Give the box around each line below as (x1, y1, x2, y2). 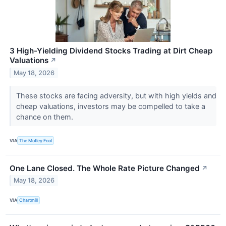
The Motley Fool (19, 138, 52, 143)
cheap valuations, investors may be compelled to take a (16, 102, 205, 111)
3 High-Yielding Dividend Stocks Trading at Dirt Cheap (10, 46, 212, 56)
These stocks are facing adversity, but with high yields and (16, 91, 216, 100)
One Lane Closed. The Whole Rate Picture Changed (10, 163, 200, 173)
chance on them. (16, 112, 75, 122)
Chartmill (19, 197, 38, 203)
